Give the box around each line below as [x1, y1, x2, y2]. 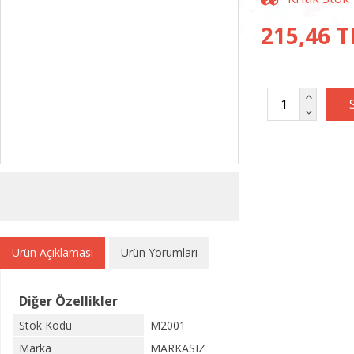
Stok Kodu [19, 318, 72, 333]
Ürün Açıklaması [12, 245, 93, 260]
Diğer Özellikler [19, 292, 118, 310]
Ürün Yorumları [121, 245, 198, 260]
